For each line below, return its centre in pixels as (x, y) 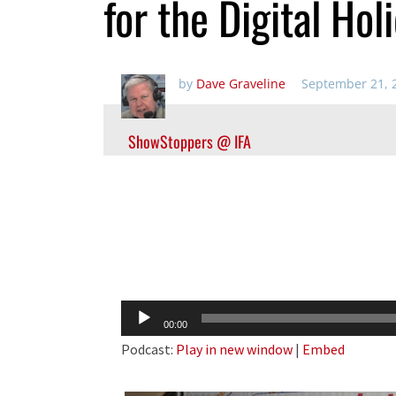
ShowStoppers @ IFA (190, 141)
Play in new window (234, 349)
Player (140, 339)
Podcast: (148, 349)
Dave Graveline (241, 84)
